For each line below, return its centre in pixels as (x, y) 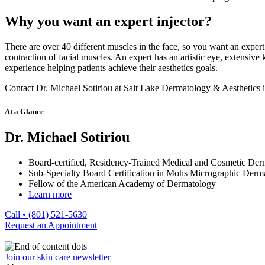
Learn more (50, 194)
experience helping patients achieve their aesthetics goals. (111, 68)
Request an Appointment (51, 225)
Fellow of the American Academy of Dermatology (122, 183)
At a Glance (24, 111)
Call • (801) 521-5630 (46, 214)
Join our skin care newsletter (58, 257)
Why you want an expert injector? (108, 22)
